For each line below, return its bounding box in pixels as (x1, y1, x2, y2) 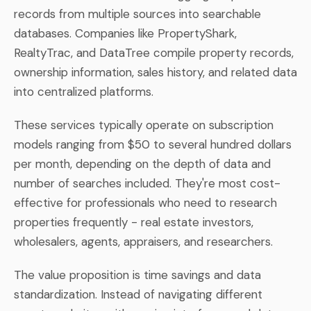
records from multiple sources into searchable (14, 6, 261, 22)
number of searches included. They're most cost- (14, 175, 280, 191)
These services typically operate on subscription (14, 117, 274, 133)
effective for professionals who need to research (14, 194, 277, 210)
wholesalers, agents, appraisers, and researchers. (14, 233, 273, 249)
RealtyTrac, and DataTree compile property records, (14, 44, 294, 60)
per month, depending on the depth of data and (14, 155, 271, 171)
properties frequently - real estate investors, (14, 214, 253, 230)
